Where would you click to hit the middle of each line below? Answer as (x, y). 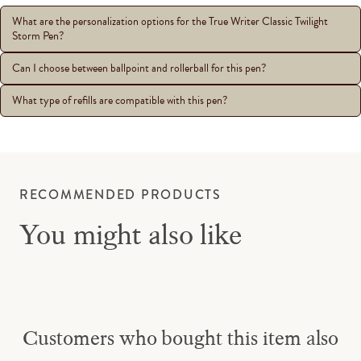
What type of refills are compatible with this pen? (120, 100)
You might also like (131, 235)
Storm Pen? (38, 35)
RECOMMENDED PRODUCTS (120, 194)
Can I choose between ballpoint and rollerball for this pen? (139, 68)
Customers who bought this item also (180, 337)
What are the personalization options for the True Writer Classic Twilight (170, 21)
